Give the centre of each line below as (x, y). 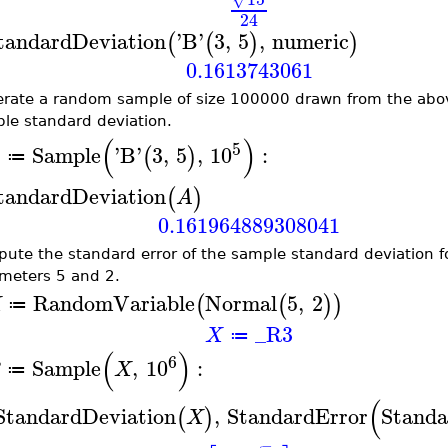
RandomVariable (114, 303)
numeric (311, 41)
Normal (241, 303)
